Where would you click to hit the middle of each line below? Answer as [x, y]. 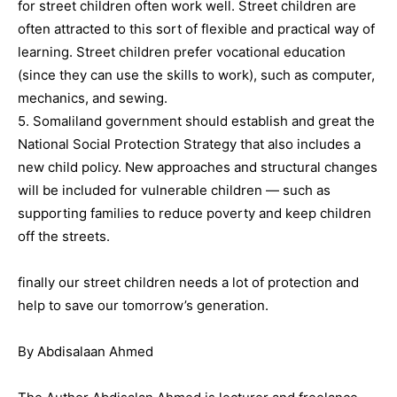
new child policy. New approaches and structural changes [198, 167]
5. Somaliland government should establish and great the [196, 121]
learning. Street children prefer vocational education [182, 52]
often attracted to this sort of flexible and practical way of [196, 29]
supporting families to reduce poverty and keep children [195, 213]
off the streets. [64, 236]
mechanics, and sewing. [93, 98]
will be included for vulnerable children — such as [174, 190]
